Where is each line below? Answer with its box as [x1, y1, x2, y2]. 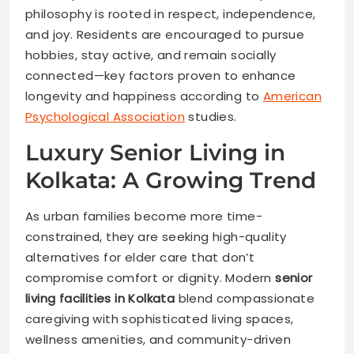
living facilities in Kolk [25, 289, 153, 307]
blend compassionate [175, 289, 315, 307]
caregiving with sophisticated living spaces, [25, 310, 294, 327]
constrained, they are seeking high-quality [25, 228, 287, 245]
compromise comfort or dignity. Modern [25, 269, 276, 286]
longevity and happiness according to [25, 87, 263, 104]
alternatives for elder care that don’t [25, 248, 255, 265]
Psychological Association [25, 107, 185, 125]
